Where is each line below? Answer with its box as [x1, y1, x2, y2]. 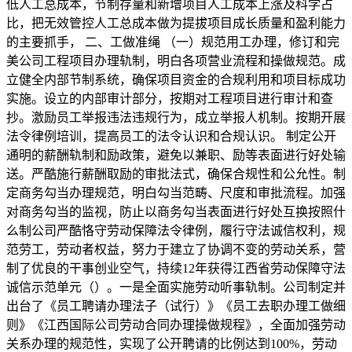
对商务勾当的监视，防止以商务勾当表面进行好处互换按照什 [6, 205, 346, 218]
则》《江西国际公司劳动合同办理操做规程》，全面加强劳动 [6, 318, 346, 332]
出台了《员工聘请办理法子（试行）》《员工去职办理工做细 [6, 299, 346, 313]
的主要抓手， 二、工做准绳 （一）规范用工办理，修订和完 [6, 35, 339, 49]
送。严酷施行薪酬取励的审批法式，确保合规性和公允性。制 [6, 167, 346, 181]
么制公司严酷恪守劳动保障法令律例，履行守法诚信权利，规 [6, 224, 346, 237]
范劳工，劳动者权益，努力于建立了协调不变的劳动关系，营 [6, 243, 346, 256]
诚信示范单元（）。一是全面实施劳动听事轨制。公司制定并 [6, 280, 346, 294]
